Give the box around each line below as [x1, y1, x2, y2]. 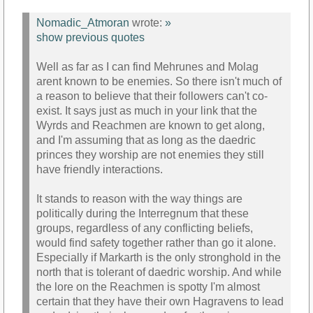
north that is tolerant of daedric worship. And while [36, 266, 282, 279]
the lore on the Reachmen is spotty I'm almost [36, 281, 260, 293]
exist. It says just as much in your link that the [36, 105, 257, 117]
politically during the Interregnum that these [36, 208, 249, 220]
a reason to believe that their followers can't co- [36, 90, 268, 103]
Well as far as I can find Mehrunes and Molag [36, 61, 259, 73]
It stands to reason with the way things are [36, 193, 242, 205]
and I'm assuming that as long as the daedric [36, 134, 256, 147]
